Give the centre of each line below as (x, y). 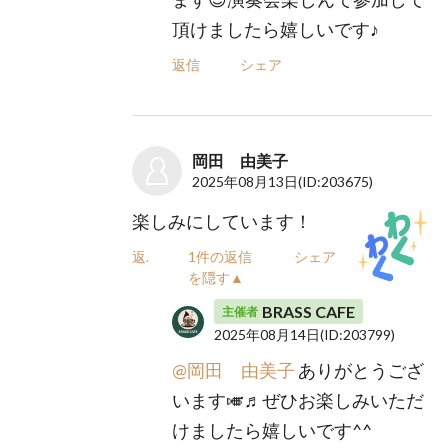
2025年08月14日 (267, 334)
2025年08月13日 (245, 181)
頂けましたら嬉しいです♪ (276, 29)
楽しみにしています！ (222, 221)
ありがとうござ (360, 370)
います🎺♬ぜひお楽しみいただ (298, 400)
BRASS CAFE (309, 311)
